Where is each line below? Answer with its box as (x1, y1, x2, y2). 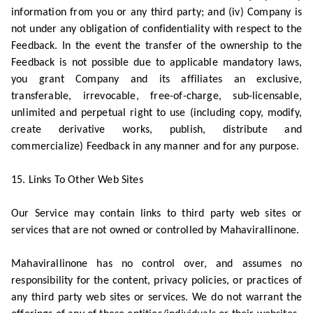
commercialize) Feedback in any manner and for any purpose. (11, 141, 299, 152)
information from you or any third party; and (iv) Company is (11, 7, 302, 18)
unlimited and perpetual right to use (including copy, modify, (11, 108, 302, 119)
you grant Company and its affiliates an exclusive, (11, 74, 302, 85)
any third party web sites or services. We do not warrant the (11, 292, 302, 303)
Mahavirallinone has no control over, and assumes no (11, 259, 302, 270)
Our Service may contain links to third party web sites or (11, 208, 302, 219)
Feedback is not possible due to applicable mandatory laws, (11, 57, 302, 68)
